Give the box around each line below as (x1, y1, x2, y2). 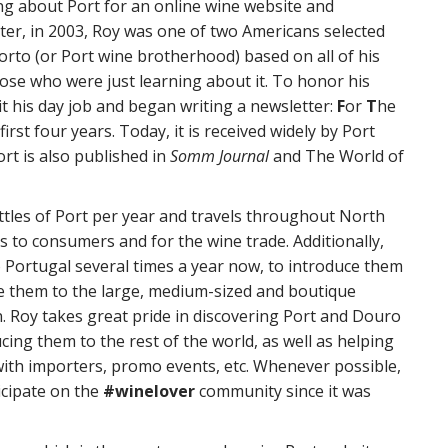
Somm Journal (170, 145, 269, 167)
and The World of (269, 145, 404, 167)
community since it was (195, 380, 371, 402)
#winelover (103, 380, 195, 402)
